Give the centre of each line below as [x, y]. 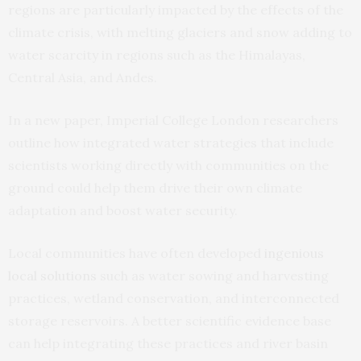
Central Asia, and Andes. [86, 77]
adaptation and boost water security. [124, 210]
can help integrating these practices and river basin [168, 343]
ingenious [294, 253]
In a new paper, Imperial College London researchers [173, 120]
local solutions [52, 275]
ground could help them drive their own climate [155, 187]
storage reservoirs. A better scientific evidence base [170, 320]
